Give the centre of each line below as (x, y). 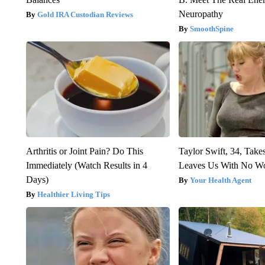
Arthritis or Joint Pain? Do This (84, 151)
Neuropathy (201, 14)
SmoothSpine (212, 28)
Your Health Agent (221, 180)
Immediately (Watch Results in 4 (86, 165)
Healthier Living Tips (73, 194)
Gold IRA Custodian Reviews (85, 14)
